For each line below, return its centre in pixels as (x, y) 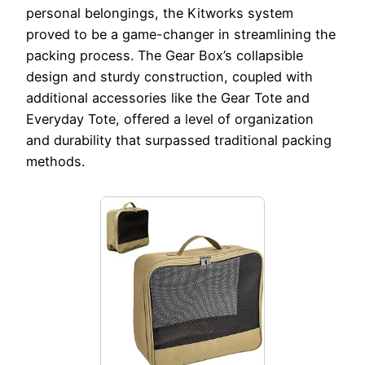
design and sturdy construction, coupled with (169, 77)
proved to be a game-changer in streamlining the (181, 35)
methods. (55, 162)
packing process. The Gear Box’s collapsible (165, 56)
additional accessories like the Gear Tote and (168, 98)
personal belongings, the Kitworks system (160, 13)
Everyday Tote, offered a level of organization (170, 119)
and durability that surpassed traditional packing (179, 141)
